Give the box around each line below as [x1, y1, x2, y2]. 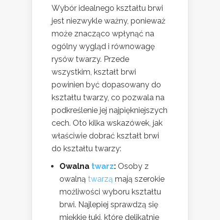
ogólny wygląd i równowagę [52, 41, 155, 51]
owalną [59, 174, 88, 184]
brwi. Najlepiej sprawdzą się [59, 199, 158, 209]
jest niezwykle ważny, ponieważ [52, 16, 165, 26]
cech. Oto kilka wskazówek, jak [52, 118, 163, 128]
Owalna [59, 161, 91, 171]
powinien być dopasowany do [52, 80, 161, 89]
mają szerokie [113, 174, 165, 184]
